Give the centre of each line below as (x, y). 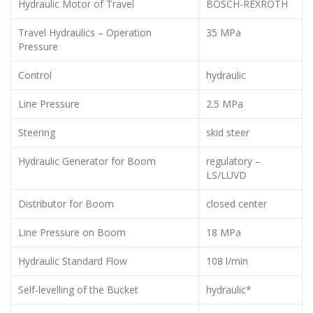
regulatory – (233, 161)
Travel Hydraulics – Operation (85, 32)
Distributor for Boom (66, 203)
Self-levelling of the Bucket (78, 289)
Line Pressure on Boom (72, 232)
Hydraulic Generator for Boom (87, 161)
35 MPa (224, 32)
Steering (37, 132)
